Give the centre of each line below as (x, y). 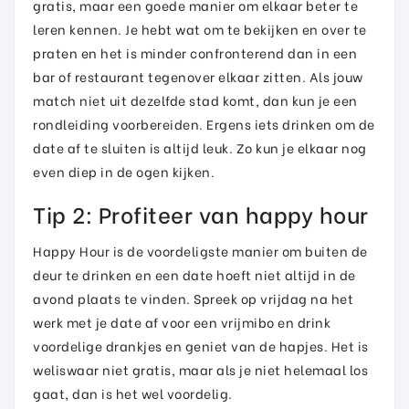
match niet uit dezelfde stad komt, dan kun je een (195, 100)
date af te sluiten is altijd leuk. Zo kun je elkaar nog (200, 147)
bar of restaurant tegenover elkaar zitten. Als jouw (198, 76)
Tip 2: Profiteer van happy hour (201, 213)
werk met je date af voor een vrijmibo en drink (182, 322)
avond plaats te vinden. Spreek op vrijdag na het (193, 298)
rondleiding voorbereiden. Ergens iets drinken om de (204, 124)
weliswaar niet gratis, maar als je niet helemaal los (200, 369)
